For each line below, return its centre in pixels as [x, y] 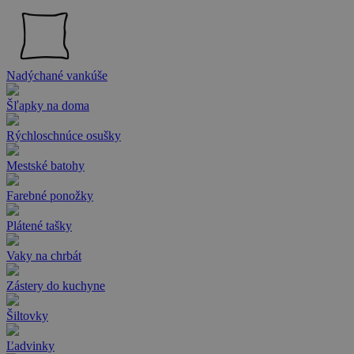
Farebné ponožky [50, 196]
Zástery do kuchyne [56, 286]
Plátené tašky [39, 226]
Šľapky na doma [48, 106]
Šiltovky [27, 316]
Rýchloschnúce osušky [64, 136]
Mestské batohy [45, 166]
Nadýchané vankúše [57, 76]
